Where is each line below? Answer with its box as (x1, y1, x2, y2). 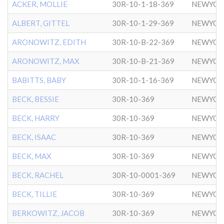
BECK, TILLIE (12, 189, 57, 198)
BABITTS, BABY (12, 75, 66, 84)
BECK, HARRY (12, 113, 59, 122)
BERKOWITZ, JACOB (12, 208, 84, 217)
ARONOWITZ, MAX (12, 56, 79, 65)
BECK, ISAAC (12, 132, 56, 141)
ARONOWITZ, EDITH (12, 37, 86, 46)
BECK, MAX (12, 151, 51, 160)
